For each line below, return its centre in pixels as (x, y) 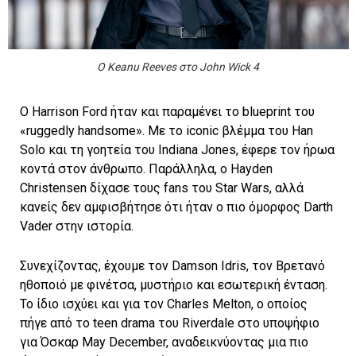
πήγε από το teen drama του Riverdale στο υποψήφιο (170, 323)
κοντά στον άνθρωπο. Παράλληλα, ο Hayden (146, 169)
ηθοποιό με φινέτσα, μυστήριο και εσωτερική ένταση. (174, 285)
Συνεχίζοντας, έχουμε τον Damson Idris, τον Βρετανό (172, 266)
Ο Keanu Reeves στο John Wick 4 (178, 67)
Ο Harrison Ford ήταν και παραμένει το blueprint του (167, 112)
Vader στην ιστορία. (77, 226)
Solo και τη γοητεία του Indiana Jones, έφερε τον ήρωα (177, 150)
